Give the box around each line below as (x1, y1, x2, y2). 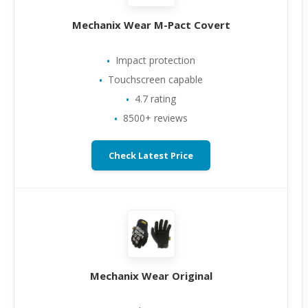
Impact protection (115, 54, 195, 67)
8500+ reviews (123, 111, 188, 124)
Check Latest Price (109, 149, 193, 162)
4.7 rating (135, 92, 176, 105)
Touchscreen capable (108, 73, 203, 86)
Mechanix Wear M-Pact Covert (71, 18, 230, 32)
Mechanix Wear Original (89, 269, 212, 283)
